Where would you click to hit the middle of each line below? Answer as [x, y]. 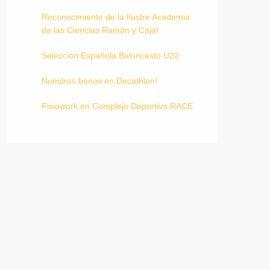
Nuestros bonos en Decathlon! [99, 81]
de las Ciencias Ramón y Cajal [100, 30]
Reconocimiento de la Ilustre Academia [116, 17]
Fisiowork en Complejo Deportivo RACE [117, 106]
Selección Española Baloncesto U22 [110, 55]
